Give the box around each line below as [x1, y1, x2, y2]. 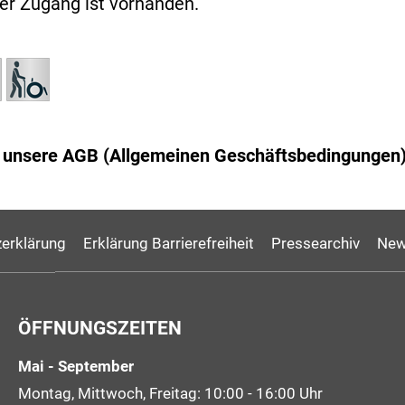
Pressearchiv [271, 233, 360, 252]
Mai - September [17, 357, 134, 376]
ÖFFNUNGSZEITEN [17, 316, 182, 339]
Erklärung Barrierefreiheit [83, 233, 254, 252]
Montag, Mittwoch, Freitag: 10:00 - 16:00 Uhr [17, 383, 323, 402]
